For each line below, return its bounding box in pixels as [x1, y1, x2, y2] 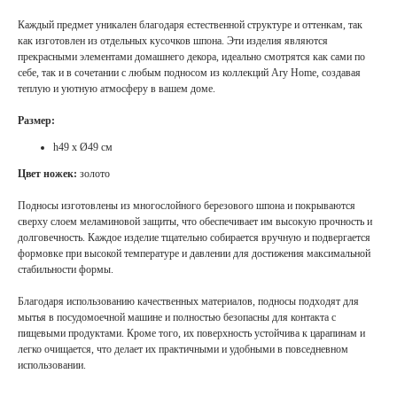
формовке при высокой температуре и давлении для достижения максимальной [18, 247, 370, 261]
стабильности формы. [18, 263, 113, 276]
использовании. [18, 359, 86, 372]
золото [80, 167, 110, 181]
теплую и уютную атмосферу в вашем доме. [18, 82, 215, 96]
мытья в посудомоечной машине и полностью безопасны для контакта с [18, 311, 336, 324]
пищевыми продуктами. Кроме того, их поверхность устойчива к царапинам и [18, 327, 365, 340]
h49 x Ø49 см [53, 141, 113, 154]
